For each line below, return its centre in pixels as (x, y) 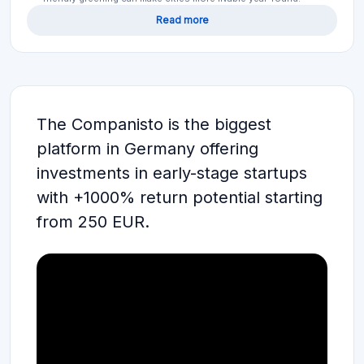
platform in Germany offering (147, 144)
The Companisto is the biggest (154, 120)
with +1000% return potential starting (180, 193)
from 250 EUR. (93, 217)
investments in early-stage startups (172, 169)
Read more (182, 15)
